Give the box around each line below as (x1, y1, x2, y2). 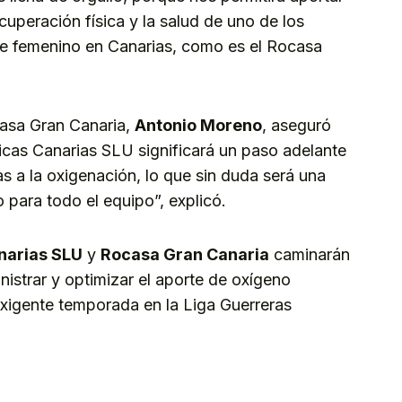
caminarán (269, 245, 350, 265)
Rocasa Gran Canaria (100, 245, 269, 265)
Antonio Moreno (135, 116, 262, 135)
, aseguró (262, 116, 331, 135)
